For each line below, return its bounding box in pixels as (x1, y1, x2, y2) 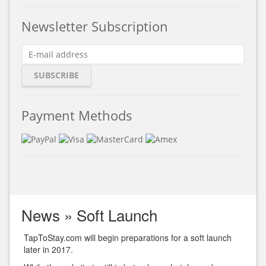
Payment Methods (21, 106, 132, 124)
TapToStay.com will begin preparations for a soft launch (23, 232, 232, 244)
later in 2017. (23, 243, 73, 256)
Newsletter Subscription (21, 17, 168, 35)
